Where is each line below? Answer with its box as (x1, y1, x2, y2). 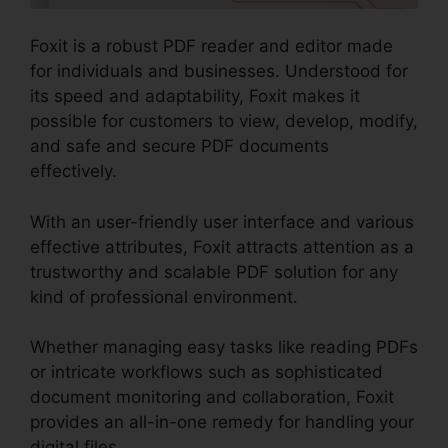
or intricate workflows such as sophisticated (30, 362, 383, 383)
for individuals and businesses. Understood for (30, 61, 408, 82)
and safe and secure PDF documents (30, 136, 329, 157)
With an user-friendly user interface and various (30, 211, 414, 232)
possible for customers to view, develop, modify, (30, 111, 418, 132)
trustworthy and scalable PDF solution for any (30, 261, 398, 282)
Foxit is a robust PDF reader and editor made (30, 36, 393, 57)
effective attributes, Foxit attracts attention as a (30, 236, 414, 257)
